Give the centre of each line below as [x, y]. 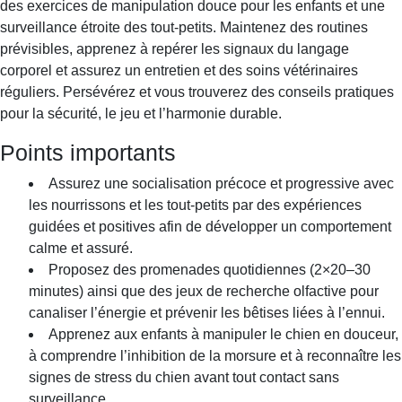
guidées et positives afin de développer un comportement [210, 226]
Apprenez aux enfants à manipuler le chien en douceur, [223, 334]
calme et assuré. [81, 248]
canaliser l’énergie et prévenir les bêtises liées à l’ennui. [207, 312]
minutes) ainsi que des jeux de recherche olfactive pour [204, 291]
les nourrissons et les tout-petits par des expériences [195, 205]
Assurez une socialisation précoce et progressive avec [221, 183]
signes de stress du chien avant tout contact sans [184, 377]
